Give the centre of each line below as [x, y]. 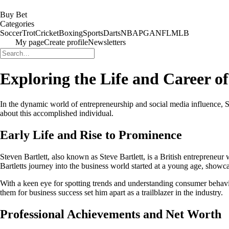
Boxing [71, 33]
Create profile [66, 42]
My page [30, 42]
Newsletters [107, 42]
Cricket [47, 33]
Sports [93, 33]
